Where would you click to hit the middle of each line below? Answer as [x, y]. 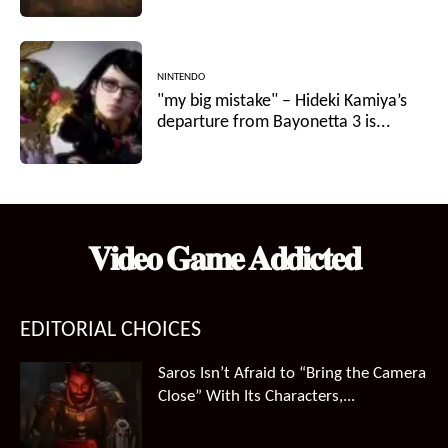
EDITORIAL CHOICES [110, 330]
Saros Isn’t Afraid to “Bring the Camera [292, 373]
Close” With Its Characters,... [257, 396]
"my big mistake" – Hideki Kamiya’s [282, 102]
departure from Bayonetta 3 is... [274, 123]
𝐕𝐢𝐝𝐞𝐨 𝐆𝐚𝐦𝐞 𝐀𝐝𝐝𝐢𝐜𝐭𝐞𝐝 [224, 261]
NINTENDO [181, 78]
